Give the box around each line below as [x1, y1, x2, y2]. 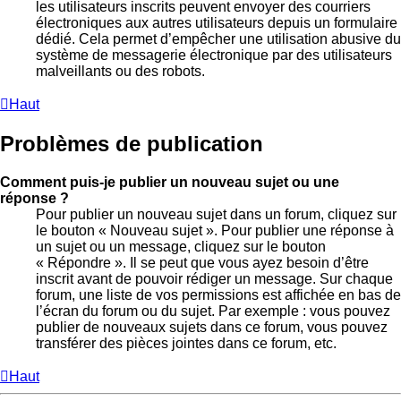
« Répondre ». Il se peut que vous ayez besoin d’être [36, 254, 369, 270]
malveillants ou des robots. [36, 63, 205, 79]
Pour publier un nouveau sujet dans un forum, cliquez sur [36, 206, 397, 222]
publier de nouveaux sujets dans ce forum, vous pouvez [36, 319, 388, 335]
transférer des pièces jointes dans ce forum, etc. [36, 335, 337, 351]
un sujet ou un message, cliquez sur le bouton [36, 238, 326, 254]
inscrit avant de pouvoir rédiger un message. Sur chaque [36, 270, 393, 286]
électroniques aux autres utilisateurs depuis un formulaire [36, 14, 397, 30]
